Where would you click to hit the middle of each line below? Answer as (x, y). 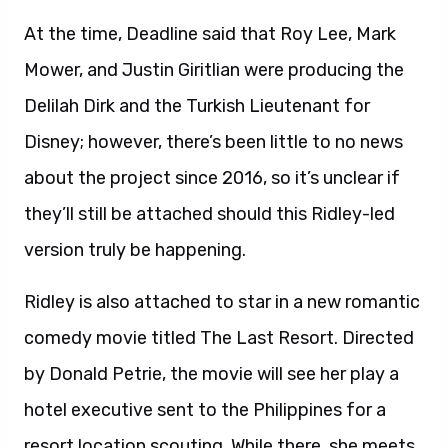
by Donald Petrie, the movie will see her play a (211, 374)
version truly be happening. (135, 250)
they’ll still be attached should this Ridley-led (209, 214)
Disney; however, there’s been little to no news (213, 142)
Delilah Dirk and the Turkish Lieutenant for (197, 106)
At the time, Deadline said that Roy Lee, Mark (210, 34)
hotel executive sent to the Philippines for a (205, 410)
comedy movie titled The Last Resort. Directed (219, 338)
